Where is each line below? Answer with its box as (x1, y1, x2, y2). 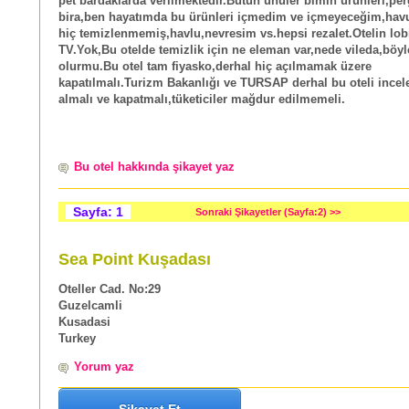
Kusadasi (58, 315, 110, 329)
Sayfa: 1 (66, 204, 131, 219)
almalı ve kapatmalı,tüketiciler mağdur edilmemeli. (58, 92, 345, 106)
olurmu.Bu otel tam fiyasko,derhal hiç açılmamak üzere (58, 59, 372, 73)
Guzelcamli (58, 299, 122, 312)
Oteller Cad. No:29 (58, 282, 161, 296)
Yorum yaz (74, 360, 134, 373)
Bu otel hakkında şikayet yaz (74, 161, 235, 174)
